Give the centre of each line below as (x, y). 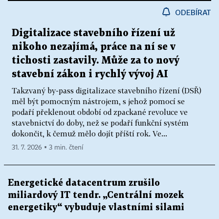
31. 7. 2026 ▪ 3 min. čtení (47, 148)
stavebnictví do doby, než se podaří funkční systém (100, 123)
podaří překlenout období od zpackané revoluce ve (100, 112)
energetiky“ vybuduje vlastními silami (96, 208)
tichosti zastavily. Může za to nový (96, 61)
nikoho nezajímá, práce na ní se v (94, 47)
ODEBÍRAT (193, 12)
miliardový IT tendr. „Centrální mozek (96, 196)
